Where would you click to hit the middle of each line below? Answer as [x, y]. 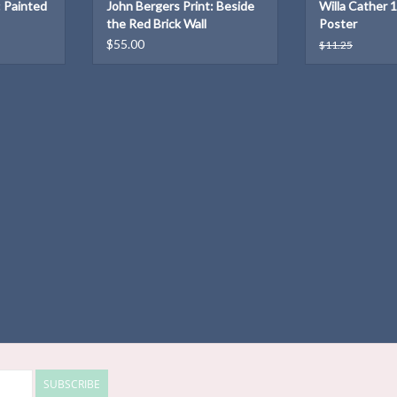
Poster [338, 24]
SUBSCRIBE [72, 385]
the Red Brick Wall [156, 24]
